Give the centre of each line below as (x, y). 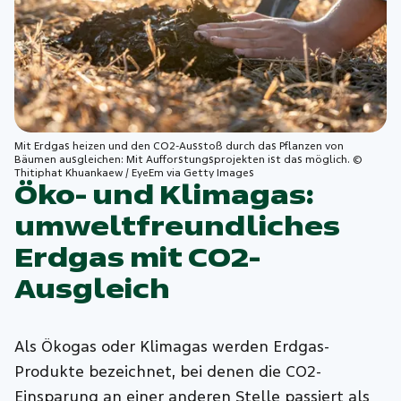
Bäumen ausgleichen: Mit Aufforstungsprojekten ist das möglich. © (189, 160)
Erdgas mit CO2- (138, 258)
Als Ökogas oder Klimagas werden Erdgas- (172, 347)
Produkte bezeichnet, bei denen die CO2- (168, 372)
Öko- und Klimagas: (164, 196)
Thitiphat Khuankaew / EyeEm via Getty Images (135, 173)
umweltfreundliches (178, 227)
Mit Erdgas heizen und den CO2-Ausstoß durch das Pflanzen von (179, 146)
